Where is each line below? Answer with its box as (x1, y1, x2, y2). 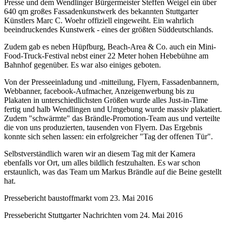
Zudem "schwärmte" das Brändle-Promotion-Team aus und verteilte (4, 114, 220, 123)
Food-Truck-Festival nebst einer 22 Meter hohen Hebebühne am (4, 51, 208, 60)
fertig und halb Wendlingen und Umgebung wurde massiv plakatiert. (4, 104, 222, 114)
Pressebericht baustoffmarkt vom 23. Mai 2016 (4, 193, 153, 202)
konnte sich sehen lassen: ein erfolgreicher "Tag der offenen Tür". (4, 132, 213, 141)
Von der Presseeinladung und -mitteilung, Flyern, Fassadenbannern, (4, 77, 219, 86)
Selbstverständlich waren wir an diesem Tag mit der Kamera (4, 149, 195, 158)
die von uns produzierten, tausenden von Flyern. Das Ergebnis (4, 123, 202, 132)
